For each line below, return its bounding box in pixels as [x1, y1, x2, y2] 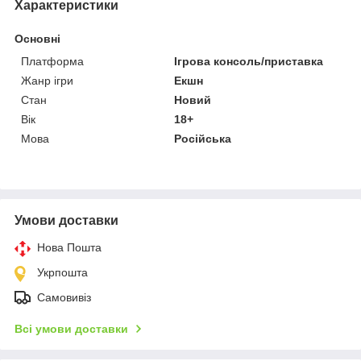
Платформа [21, 54, 84, 68]
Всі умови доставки [15, 322, 128, 335]
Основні [15, 31, 60, 45]
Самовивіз [37, 290, 91, 304]
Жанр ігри [21, 73, 73, 87]
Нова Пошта [37, 240, 102, 254]
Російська [174, 131, 232, 145]
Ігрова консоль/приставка [174, 54, 324, 68]
